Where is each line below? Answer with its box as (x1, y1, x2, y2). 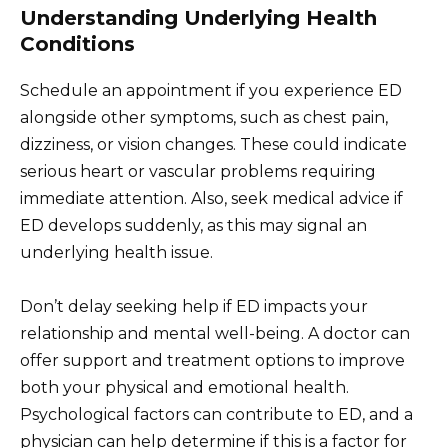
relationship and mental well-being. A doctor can (20, 324, 410, 344)
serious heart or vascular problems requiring (20, 162, 376, 182)
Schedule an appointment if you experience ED (20, 81, 402, 101)
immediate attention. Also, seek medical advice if (20, 189, 403, 209)
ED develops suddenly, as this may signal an (20, 216, 367, 236)
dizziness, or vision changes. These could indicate (20, 135, 407, 155)
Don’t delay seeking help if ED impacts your (20, 297, 368, 317)
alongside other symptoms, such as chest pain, (20, 108, 388, 128)
